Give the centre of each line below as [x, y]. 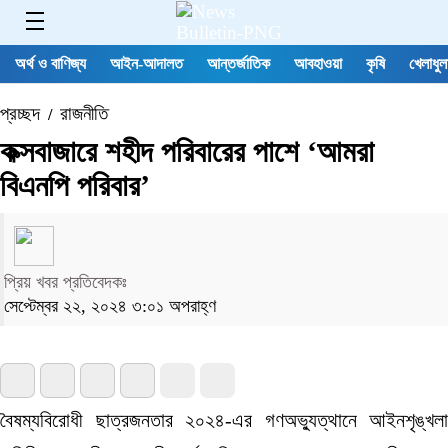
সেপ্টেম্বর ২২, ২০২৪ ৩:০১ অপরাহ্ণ [110, 305]
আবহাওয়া [318, 63]
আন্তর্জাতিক [238, 63]
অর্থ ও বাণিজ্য [50, 63]
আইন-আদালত [146, 63]
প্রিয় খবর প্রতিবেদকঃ [65, 281]
